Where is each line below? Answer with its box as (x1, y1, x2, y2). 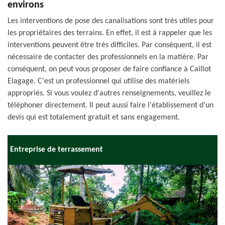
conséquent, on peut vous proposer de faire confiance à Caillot (8, 65, 211, 73)
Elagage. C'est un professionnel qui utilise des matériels (8, 77, 189, 85)
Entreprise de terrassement (10, 146, 103, 154)
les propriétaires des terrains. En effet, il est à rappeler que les (8, 29, 212, 37)
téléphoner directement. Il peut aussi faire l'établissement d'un (8, 101, 213, 109)
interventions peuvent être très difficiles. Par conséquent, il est (8, 41, 211, 49)
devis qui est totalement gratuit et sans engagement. (8, 114, 180, 122)
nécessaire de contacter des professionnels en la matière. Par (8, 53, 208, 61)
